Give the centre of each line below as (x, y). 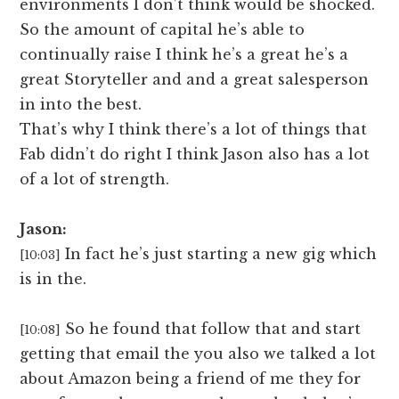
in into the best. (81, 105)
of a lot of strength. (95, 179)
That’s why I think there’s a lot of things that (194, 130)
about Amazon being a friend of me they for (191, 379)
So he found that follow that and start (213, 329)
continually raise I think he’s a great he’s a (184, 55)
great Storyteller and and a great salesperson (195, 80)
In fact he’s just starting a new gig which (221, 254)
